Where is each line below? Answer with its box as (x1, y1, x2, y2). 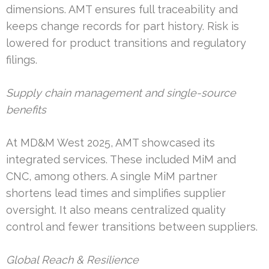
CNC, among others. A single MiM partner (6, 170, 217, 183)
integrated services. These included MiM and (6, 153, 236, 166)
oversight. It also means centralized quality (6, 204, 226, 217)
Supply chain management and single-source (6, 86, 236, 100)
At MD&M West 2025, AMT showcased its (6, 136, 215, 150)
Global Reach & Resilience (6, 253, 139, 267)
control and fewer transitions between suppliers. (6, 220, 258, 234)
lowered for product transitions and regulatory (6, 37, 246, 50)
